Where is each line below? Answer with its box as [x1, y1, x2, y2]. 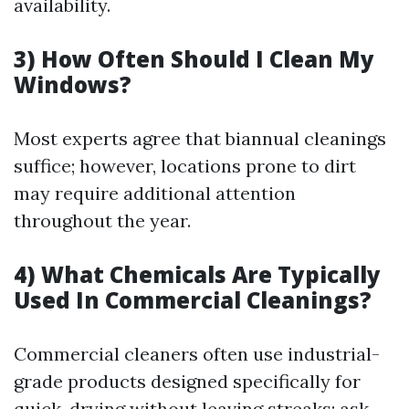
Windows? [14, 69, 131, 100]
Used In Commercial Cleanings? [14, 285, 372, 316]
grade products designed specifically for [14, 370, 361, 393]
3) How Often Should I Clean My [14, 44, 374, 75]
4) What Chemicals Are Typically [14, 259, 381, 290]
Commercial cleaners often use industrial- [14, 342, 380, 366]
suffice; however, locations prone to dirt [14, 154, 356, 178]
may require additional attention [14, 182, 296, 205]
